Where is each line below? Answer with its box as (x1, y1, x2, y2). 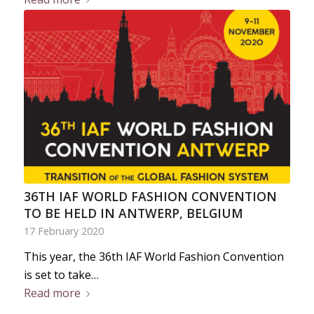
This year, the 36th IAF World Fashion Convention (23, 249, 284, 265)
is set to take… (23, 267, 99, 283)
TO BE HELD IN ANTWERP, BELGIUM (23, 205, 243, 222)
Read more (23, 285, 81, 301)
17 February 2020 (23, 224, 104, 238)
